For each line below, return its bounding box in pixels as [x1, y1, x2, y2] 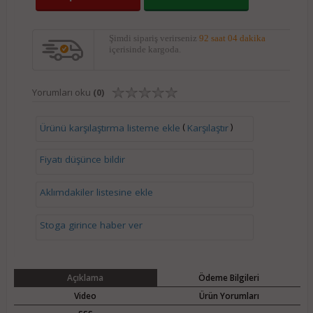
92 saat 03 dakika [198, 33, 265, 43]
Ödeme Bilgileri [198, 272, 259, 284]
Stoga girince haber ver [39, 219, 143, 231]
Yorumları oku [31, 86, 93, 99]
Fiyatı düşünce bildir [39, 153, 125, 166]
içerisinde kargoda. [108, 44, 181, 54]
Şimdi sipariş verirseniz [108, 33, 199, 43]
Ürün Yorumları [198, 290, 259, 302]
